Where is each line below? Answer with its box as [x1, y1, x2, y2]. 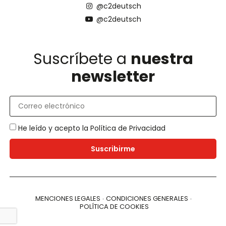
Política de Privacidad [90, 123, 165, 133]
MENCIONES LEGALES [35, 194, 100, 204]
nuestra [130, 48, 193, 70]
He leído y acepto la [18, 123, 90, 133]
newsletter [71, 66, 155, 87]
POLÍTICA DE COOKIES [80, 202, 149, 212]
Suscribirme [91, 144, 135, 154]
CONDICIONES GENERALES [105, 194, 188, 204]
